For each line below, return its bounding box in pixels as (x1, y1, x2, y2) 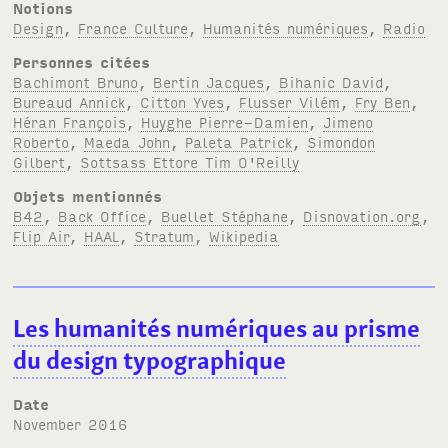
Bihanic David (279, 72, 384, 92)
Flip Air (13, 226, 70, 246)
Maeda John (84, 132, 171, 152)
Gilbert (13, 152, 66, 172)
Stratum (134, 226, 195, 246)
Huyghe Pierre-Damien (141, 112, 309, 132)
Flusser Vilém (239, 92, 341, 112)
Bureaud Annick (13, 92, 126, 112)
